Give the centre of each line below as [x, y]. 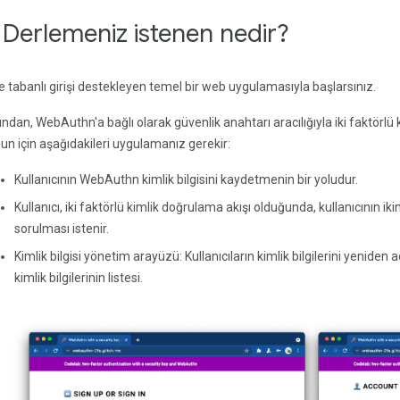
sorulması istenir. [62, 229]
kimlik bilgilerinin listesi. [79, 278]
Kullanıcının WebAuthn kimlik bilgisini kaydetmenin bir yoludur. [186, 179]
